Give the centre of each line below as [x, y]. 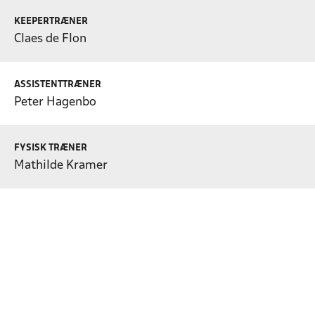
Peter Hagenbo [55, 102]
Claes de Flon [50, 39]
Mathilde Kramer [61, 165]
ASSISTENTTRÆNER [58, 84]
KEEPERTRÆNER [51, 21]
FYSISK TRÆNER [51, 148]
